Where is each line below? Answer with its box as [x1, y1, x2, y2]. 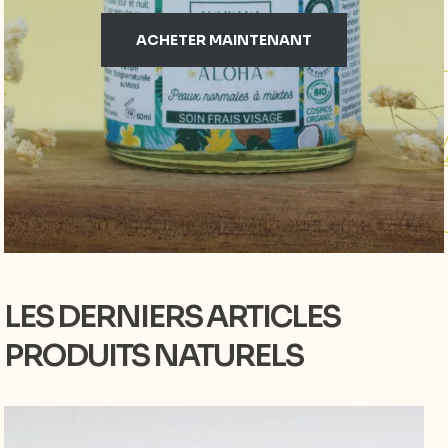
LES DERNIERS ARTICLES [4, 298, 341, 336]
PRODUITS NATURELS [4, 337, 304, 375]
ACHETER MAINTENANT [136, 31, 312, 49]
